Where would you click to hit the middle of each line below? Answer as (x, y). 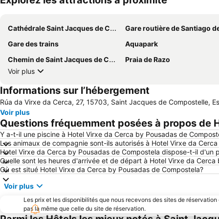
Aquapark (142, 44)
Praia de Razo (148, 60)
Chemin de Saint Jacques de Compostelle (58, 60)
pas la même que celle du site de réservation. (85, 209)
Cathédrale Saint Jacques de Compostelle (59, 28)
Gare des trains (33, 44)
